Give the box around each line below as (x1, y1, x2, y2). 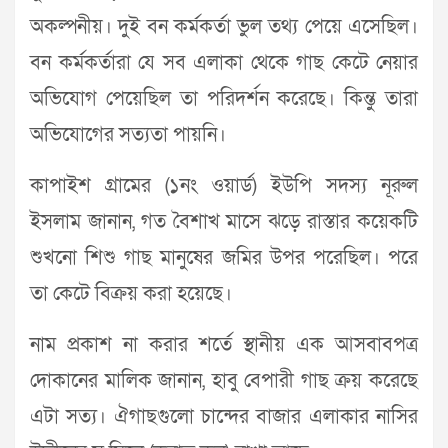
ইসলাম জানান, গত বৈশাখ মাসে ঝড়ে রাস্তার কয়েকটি (30, 209, 418, 236)
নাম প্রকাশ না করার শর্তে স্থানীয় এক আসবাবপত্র (30, 332, 418, 359)
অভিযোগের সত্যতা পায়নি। (30, 122, 226, 149)
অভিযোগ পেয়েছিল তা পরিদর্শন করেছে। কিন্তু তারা (30, 86, 418, 113)
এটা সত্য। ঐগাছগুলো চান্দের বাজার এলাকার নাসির (30, 404, 418, 431)
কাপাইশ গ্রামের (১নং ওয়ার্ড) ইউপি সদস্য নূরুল (30, 173, 418, 200)
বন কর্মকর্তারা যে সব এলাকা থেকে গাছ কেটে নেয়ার (30, 50, 418, 77)
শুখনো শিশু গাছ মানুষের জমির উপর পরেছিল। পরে (30, 245, 418, 272)
